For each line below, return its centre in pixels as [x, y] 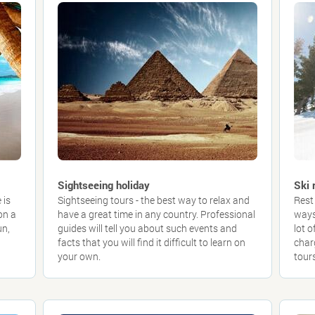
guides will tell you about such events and [147, 228]
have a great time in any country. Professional [156, 214]
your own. [79, 256]
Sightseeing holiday [103, 185]
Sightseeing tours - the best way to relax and [153, 200]
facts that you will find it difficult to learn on [151, 242]
